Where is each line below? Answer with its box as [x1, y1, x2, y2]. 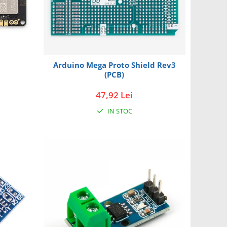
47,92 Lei [96, 89, 133, 101]
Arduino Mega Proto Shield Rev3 [53, 59, 176, 70]
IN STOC [105, 106, 132, 116]
